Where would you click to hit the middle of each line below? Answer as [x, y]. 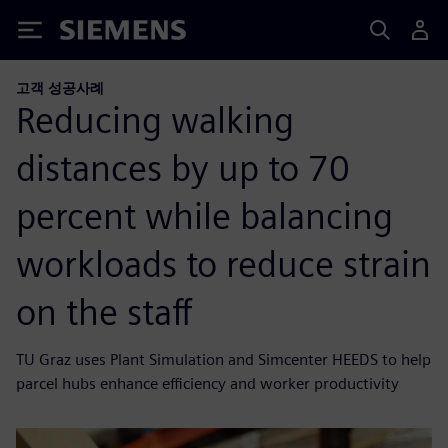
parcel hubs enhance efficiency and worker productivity [207, 383]
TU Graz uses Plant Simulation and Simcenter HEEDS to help [223, 359]
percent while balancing [204, 215]
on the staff [104, 311]
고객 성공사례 [60, 87]
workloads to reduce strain [223, 263]
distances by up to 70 [183, 167]
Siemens [93, 33]
